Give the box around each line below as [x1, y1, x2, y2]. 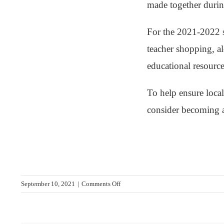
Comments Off [81, 180, 120, 188]
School [120, 214, 139, 222]
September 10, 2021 [21, 180, 75, 188]
